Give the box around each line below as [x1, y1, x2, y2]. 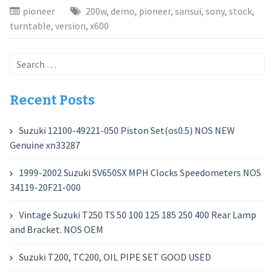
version [54, 20, 86, 32]
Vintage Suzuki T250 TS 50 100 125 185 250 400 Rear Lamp [18, 209, 256, 221]
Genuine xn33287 [9, 139, 80, 151]
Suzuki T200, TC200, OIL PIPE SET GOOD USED [18, 251, 211, 263]
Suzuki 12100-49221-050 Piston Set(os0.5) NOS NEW [18, 124, 235, 136]
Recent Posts [9, 92, 95, 108]
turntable [9, 20, 51, 32]
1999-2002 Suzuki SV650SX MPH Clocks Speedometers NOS [18, 166, 261, 179]
